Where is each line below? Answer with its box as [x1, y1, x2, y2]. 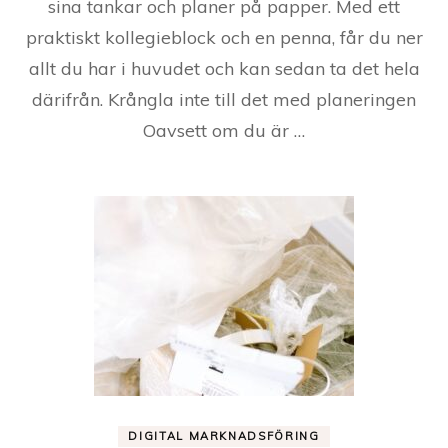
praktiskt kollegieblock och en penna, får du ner [25, 26, 423, 49]
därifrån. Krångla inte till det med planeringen [32, 88, 416, 111]
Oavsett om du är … [143, 119, 305, 142]
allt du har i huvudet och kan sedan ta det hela [28, 57, 420, 80]
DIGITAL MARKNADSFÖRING [128, 429, 320, 443]
